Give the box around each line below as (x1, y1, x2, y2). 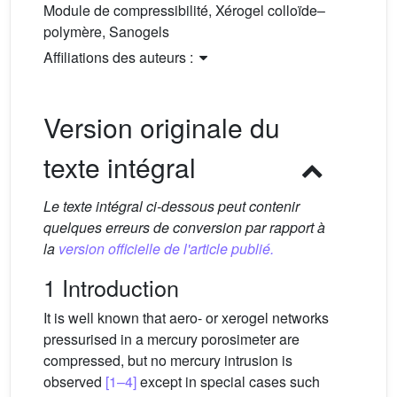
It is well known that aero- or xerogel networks (43, 307, 329, 328)
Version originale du (43, 108, 280, 146)
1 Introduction (43, 271, 179, 303)
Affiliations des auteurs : (43, 47, 197, 67)
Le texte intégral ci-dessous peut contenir (43, 196, 300, 216)
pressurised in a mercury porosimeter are (43, 329, 300, 349)
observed (43, 371, 105, 392)
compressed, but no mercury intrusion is (43, 350, 292, 370)
